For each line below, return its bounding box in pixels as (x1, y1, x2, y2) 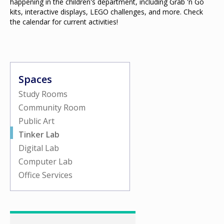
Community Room (18, 102, 85, 113)
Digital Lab (18, 142, 59, 153)
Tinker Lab (18, 129, 59, 140)
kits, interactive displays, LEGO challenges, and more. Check (10, 7, 203, 16)
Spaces (18, 72, 52, 86)
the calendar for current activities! (10, 17, 118, 26)
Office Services (18, 169, 72, 180)
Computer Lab (18, 156, 72, 167)
